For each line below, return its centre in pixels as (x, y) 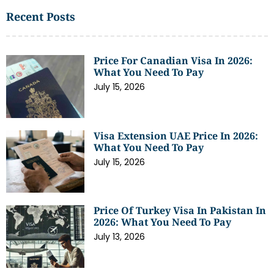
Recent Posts (41, 17)
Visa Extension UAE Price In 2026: (176, 135)
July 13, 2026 (120, 237)
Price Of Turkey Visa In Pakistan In (180, 211)
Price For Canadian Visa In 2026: (173, 61)
